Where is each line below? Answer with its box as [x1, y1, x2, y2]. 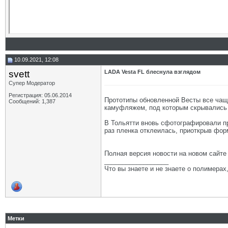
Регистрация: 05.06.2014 [9, 92, 72, 98]
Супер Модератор [9, 80, 55, 86]
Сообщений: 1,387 [9, 98, 55, 104]
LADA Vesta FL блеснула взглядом [104, 69, 201, 75]
